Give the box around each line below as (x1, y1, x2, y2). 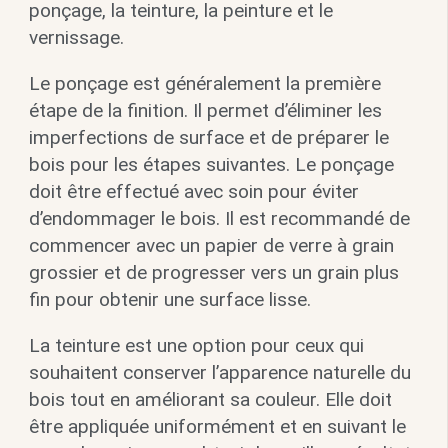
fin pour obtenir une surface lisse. (28, 287, 311, 311)
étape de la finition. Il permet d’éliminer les (28, 98, 382, 122)
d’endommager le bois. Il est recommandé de (28, 206, 410, 230)
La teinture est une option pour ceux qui (28, 333, 364, 357)
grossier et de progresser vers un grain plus (28, 260, 399, 284)
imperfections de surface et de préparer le (28, 125, 389, 149)
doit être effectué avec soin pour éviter (28, 179, 359, 203)
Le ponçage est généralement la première (28, 71, 381, 95)
